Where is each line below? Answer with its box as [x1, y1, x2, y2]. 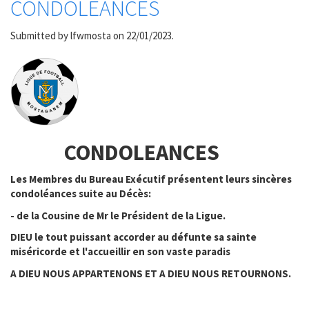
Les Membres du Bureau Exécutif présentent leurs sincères [10, 172, 292, 186]
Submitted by [10, 28, 70, 42]
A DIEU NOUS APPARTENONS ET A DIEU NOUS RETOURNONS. [10, 266, 291, 280]
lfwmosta [70, 28, 111, 42]
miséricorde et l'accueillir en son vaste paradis [10, 245, 230, 258]
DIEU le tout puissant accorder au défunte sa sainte [10, 230, 257, 243]
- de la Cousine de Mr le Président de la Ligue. [10, 208, 226, 222]
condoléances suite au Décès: [10, 187, 151, 200]
